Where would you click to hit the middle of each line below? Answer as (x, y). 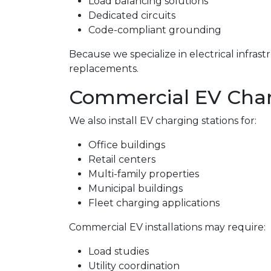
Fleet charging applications (154, 203)
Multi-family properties (144, 174)
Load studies (119, 251)
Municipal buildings (135, 188)
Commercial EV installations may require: (167, 227)
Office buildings (127, 145)
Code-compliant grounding (155, 30)
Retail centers (122, 159)
